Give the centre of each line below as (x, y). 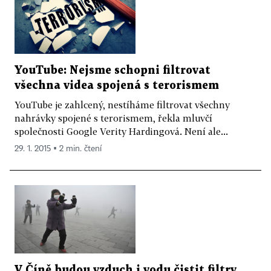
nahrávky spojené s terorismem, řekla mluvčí (113, 118)
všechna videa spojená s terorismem (117, 86)
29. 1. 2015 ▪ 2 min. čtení (58, 149)
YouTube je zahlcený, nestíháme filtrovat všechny (122, 105)
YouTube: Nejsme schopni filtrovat (113, 71)
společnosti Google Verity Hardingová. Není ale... (121, 132)
